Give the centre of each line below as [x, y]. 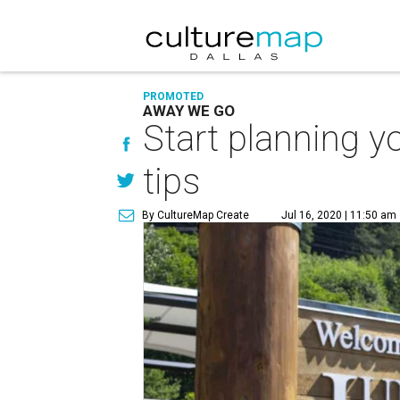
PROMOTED [174, 96]
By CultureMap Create [196, 215]
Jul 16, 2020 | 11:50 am [339, 215]
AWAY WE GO [189, 111]
